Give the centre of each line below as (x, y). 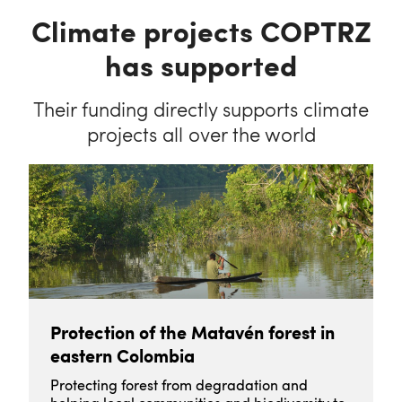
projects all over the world (201, 134)
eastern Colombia (122, 355)
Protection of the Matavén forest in (192, 332)
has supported (201, 65)
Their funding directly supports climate (201, 109)
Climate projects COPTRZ (201, 31)
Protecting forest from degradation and (179, 385)
